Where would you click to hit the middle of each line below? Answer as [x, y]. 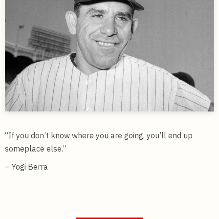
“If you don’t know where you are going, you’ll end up [99, 135]
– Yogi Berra [26, 166]
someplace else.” [36, 148]
